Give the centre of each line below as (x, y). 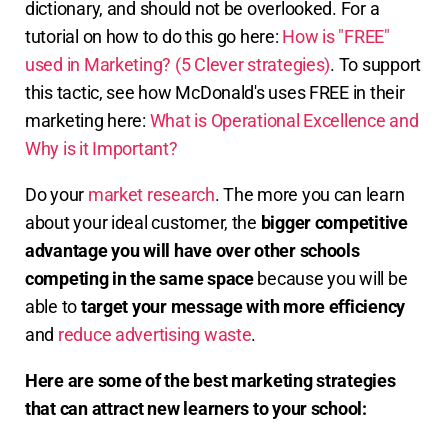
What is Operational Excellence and (284, 121)
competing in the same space (139, 279)
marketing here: (87, 121)
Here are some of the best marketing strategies (210, 381)
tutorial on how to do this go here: (154, 37)
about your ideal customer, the (143, 223)
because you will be (330, 279)
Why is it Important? (101, 149)
